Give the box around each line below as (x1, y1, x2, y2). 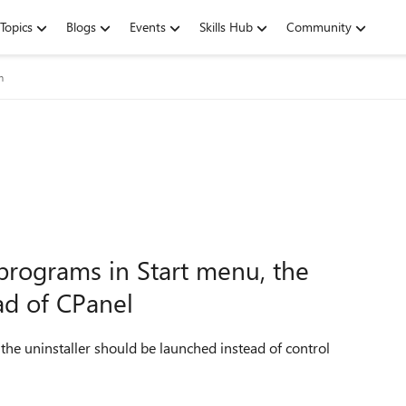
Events (130, 18, 166, 35)
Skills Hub (199, 18, 253, 35)
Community (286, 18, 352, 35)
